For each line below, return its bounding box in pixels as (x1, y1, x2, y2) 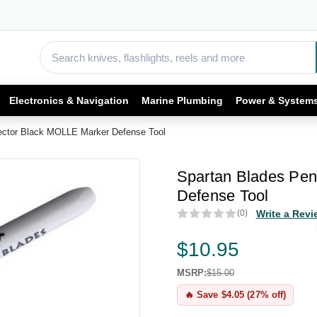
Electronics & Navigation (9, 94, 129, 106)
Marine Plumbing (142, 94, 223, 106)
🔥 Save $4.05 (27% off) (184, 289, 287, 300)
